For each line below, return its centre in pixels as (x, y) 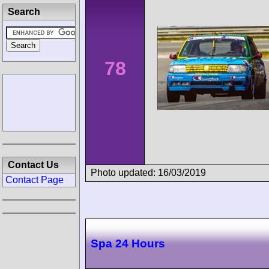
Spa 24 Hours (128, 244)
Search (24, 12)
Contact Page (35, 180)
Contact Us (33, 165)
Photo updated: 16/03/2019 (148, 172)
